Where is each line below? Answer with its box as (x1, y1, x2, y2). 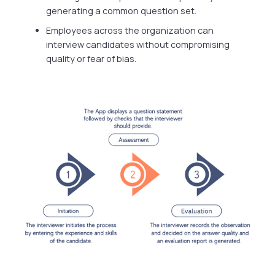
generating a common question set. (46, 4, 197, 17)
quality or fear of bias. (46, 52, 137, 64)
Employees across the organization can (46, 24, 214, 36)
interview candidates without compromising (46, 38, 230, 50)
